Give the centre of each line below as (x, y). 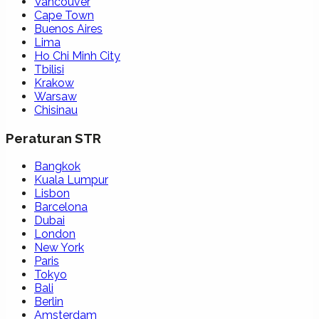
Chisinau (56, 110)
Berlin (49, 301)
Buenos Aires (68, 29)
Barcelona (61, 206)
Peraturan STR (53, 138)
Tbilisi (49, 70)
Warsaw (56, 97)
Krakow (54, 83)
